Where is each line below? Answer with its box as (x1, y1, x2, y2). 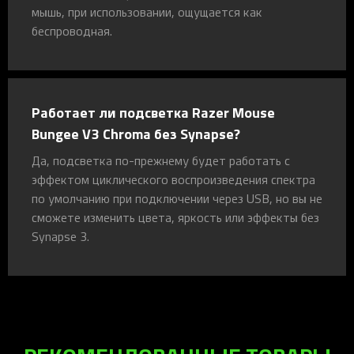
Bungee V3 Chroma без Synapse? (32, 122, 240, 144)
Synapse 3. (32, 227, 89, 245)
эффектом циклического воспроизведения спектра (32, 170, 315, 188)
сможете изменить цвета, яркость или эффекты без (32, 208, 319, 226)
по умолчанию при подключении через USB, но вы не (32, 189, 322, 207)
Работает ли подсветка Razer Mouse (32, 101, 275, 122)
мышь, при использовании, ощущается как (32, 2, 262, 21)
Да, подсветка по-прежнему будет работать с (32, 151, 290, 169)
